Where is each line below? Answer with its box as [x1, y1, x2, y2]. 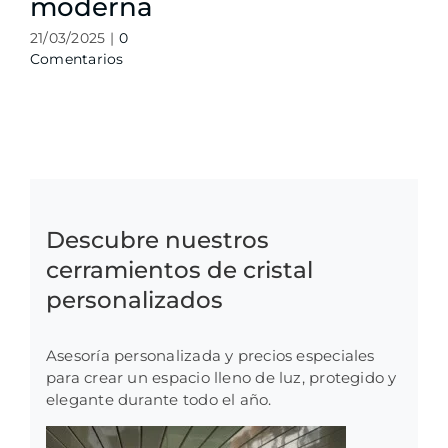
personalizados [46, 285, 223, 314]
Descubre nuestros [46, 225, 269, 254]
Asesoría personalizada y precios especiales [46, 346, 375, 366]
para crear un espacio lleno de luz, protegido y [46, 368, 397, 388]
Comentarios [29, 50, 124, 69]
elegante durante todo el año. [46, 390, 272, 410]
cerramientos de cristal [46, 255, 313, 284]
